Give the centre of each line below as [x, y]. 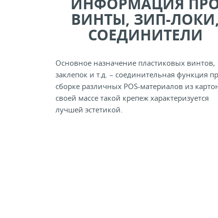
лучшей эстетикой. [89, 110]
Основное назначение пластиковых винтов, [135, 63]
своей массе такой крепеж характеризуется [132, 98]
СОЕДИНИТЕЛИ [145, 35]
